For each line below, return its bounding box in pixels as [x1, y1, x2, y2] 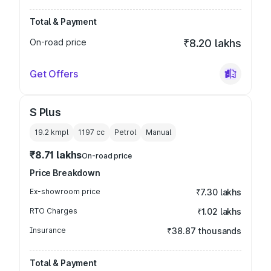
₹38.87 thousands [167, 226, 241, 236]
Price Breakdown [30, 168, 100, 178]
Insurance [30, 226, 66, 235]
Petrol [114, 128, 136, 137]
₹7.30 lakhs [195, 187, 241, 197]
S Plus [30, 106, 61, 119]
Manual [146, 128, 171, 137]
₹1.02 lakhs [197, 206, 241, 217]
